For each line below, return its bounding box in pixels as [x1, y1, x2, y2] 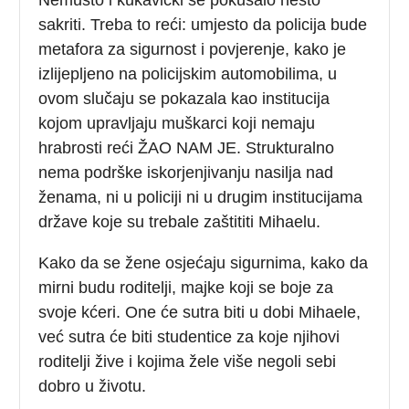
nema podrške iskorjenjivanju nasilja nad [38, 163, 334, 182]
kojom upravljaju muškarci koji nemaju [38, 113, 316, 132]
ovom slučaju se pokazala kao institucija [38, 89, 330, 108]
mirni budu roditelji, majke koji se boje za [38, 278, 334, 297]
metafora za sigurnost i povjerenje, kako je [38, 39, 347, 58]
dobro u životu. [38, 376, 147, 395]
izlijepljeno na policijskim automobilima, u [38, 64, 338, 83]
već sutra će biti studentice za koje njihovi [38, 327, 341, 346]
